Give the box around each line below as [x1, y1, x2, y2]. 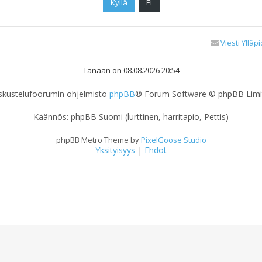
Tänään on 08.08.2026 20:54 [82, 65, 180, 75]
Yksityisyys [95, 144, 135, 156]
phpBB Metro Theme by [56, 135, 141, 146]
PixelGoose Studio [140, 135, 206, 146]
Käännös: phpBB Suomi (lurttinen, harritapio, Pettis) [33, 111, 229, 123]
